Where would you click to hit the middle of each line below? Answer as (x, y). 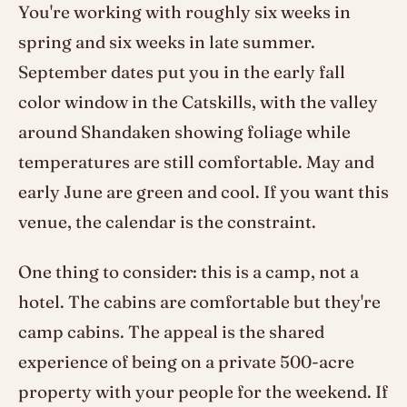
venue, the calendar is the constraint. (167, 222)
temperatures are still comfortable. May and (196, 162)
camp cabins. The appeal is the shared (171, 332)
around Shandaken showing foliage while (184, 132)
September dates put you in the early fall (182, 72)
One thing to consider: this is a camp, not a (189, 272)
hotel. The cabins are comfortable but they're (199, 302)
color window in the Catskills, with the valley (198, 102)
